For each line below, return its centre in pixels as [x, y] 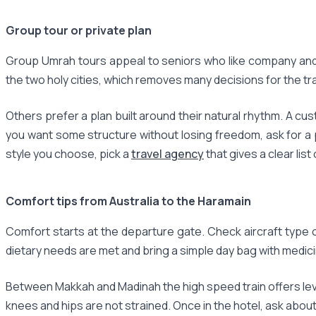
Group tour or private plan [79, 30]
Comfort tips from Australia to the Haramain [128, 201]
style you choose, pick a [68, 153]
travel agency [168, 153]
